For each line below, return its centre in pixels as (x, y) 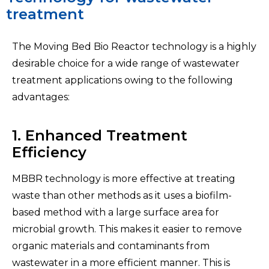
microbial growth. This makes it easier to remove (127, 229)
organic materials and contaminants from (111, 246)
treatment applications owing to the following (122, 80)
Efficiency (49, 152)
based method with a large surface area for (116, 212)
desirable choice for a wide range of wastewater (126, 63)
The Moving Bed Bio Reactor (82, 46)
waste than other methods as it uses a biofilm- (122, 195)
